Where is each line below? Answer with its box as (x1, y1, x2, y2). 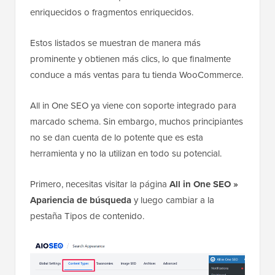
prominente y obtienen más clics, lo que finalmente (30, 52, 231, 66)
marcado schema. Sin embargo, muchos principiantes (30, 115, 243, 128)
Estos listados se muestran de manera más (30, 36, 201, 50)
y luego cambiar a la (131, 193, 214, 207)
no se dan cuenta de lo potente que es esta (30, 131, 203, 144)
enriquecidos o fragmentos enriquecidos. (30, 6, 193, 19)
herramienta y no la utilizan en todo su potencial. (30, 147, 222, 160)
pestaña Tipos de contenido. (30, 209, 144, 223)
